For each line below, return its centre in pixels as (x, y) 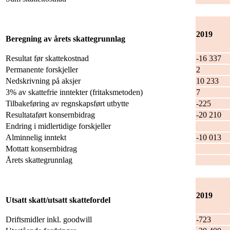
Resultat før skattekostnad (47, 59)
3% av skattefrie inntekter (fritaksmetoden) (74, 92)
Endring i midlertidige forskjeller (58, 126)
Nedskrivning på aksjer (43, 81)
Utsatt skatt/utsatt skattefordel (58, 200)
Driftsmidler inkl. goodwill (49, 220)
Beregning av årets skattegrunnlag (65, 39)
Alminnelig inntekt (36, 138)
